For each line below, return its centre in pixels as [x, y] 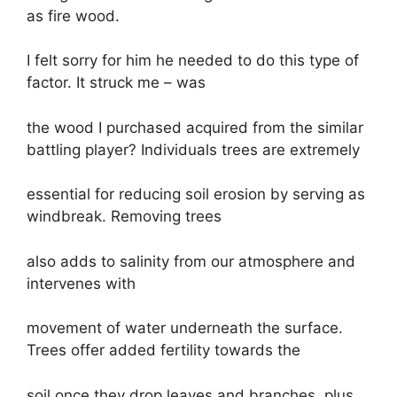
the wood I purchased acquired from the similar [195, 127]
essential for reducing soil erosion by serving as [196, 194]
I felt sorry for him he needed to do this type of [193, 60]
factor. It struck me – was [116, 82]
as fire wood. [73, 16]
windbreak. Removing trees [124, 216]
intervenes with [81, 283]
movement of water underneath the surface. [185, 328]
